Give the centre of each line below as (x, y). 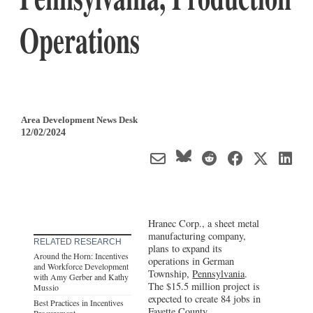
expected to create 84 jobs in (205, 298)
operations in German (191, 261)
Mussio (46, 287)
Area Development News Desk (79, 119)
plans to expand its (185, 248)
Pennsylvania (219, 273)
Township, (170, 273)
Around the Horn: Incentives (81, 255)
